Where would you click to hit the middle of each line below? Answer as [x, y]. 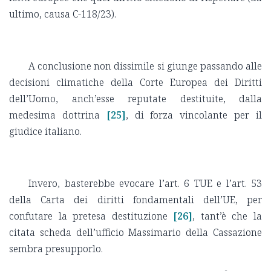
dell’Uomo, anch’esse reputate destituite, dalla [135, 98]
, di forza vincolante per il [194, 115]
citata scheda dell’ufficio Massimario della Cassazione [135, 232]
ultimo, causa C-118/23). [63, 14]
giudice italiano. [45, 131]
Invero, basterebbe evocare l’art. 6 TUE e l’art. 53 [145, 183]
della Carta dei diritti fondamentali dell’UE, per [135, 199]
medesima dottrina [54, 115]
